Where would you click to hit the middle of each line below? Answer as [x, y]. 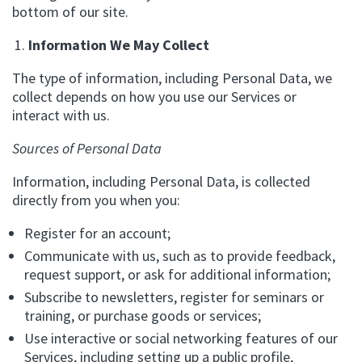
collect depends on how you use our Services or [154, 97]
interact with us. [61, 115]
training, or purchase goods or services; [143, 316]
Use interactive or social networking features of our [181, 338]
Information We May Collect [119, 45]
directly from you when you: [96, 200]
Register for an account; [97, 233]
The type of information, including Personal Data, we [172, 78]
